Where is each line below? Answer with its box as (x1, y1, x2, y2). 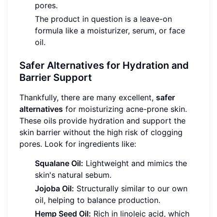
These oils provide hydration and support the (19, 116, 186, 126)
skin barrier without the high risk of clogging (19, 127, 183, 138)
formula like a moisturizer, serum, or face (35, 26, 185, 36)
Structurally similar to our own (74, 184, 187, 194)
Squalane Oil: (35, 158, 83, 169)
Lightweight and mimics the (83, 158, 187, 169)
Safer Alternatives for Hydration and (19, 60, 189, 72)
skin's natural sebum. (35, 170, 111, 180)
